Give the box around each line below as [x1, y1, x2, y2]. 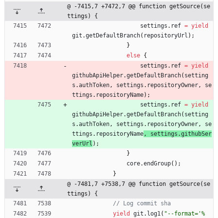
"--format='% [164, 210, 205, 217]
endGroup [144, 160, 171, 167]
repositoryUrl [144, 32, 188, 39]
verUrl [72, 140, 92, 147]
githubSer [181, 130, 212, 137]
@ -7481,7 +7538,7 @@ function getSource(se [67, 180, 210, 187]
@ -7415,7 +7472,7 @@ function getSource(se [67, 2, 210, 10]
